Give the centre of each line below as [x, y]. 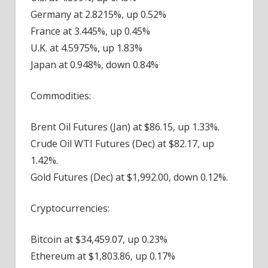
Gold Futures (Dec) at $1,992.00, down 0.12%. [129, 177]
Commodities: [61, 95]
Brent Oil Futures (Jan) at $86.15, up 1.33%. [125, 127]
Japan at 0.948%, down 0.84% [95, 64]
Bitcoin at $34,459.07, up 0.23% [99, 239]
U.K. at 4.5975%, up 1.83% [86, 48]
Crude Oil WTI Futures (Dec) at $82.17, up [122, 143]
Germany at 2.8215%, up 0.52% [98, 14]
